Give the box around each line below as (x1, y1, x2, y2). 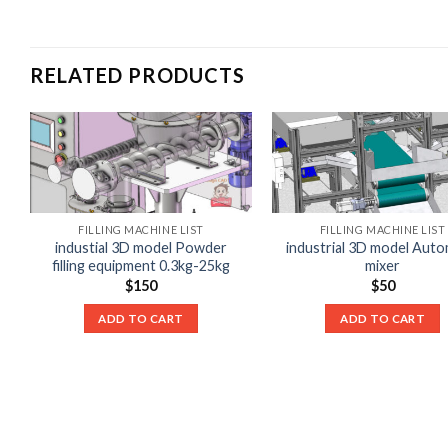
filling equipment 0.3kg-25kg (51, 257, 230, 275)
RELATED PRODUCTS (30, 62, 245, 87)
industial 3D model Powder (54, 239, 227, 257)
